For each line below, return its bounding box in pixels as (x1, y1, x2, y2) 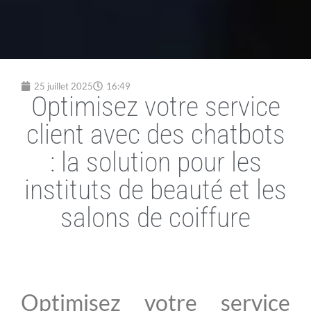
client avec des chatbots (26, 117, 285, 151)
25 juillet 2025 (34, 80, 93, 92)
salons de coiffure (60, 201, 251, 234)
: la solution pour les (49, 145, 262, 178)
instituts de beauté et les (24, 173, 287, 206)
